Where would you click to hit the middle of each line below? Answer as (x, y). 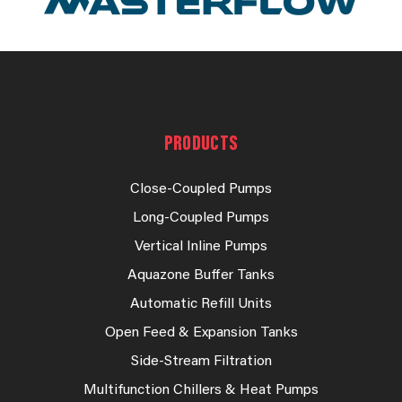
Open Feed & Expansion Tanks (201, 333)
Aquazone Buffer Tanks (201, 276)
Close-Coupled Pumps (201, 190)
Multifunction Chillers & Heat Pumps (201, 391)
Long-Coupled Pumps (201, 218)
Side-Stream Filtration (201, 362)
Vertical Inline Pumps (201, 247)
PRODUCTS (201, 145)
